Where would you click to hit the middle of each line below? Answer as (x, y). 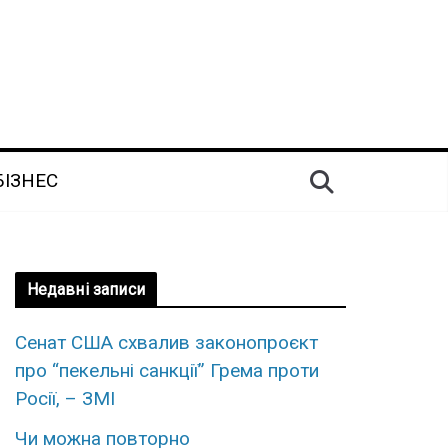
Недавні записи (85, 290)
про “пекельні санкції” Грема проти (166, 371)
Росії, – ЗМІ (64, 399)
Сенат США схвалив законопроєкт (166, 343)
